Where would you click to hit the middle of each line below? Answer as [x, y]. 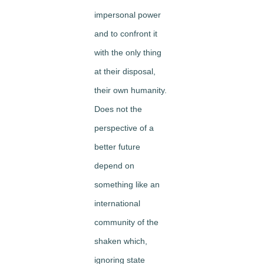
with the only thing [128, 52]
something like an [127, 184]
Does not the [118, 109]
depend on [114, 166]
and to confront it [126, 34]
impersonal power [128, 15]
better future [117, 147]
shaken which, [121, 241]
